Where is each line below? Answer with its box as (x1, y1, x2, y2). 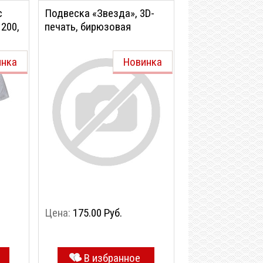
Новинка (123, 55, 162, 69)
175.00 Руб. (73, 206, 122, 220)
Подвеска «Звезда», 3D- (45, 6, 154, 20)
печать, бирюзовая (45, 20, 131, 33)
